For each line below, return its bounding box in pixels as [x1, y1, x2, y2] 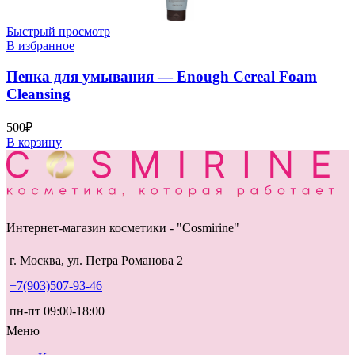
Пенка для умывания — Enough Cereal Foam [6, 68, 317, 86]
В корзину [6, 135, 62, 149]
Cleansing [6, 86, 71, 103]
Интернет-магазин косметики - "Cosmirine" [6, 220, 239, 235]
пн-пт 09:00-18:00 [10, 303, 105, 318]
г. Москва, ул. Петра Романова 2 [10, 253, 183, 267]
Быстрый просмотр [6, 25, 110, 39]
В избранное [6, 39, 74, 53]
